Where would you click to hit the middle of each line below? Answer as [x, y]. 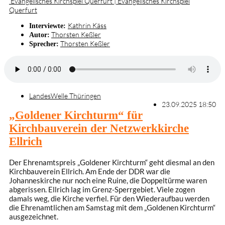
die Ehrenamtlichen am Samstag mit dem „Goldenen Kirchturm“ [112, 208]
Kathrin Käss [87, 26]
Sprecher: [44, 44]
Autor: [39, 35]
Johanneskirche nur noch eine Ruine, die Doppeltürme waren [108, 181]
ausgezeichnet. [34, 217]
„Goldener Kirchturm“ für [76, 116]
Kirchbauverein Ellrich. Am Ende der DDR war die [90, 172]
